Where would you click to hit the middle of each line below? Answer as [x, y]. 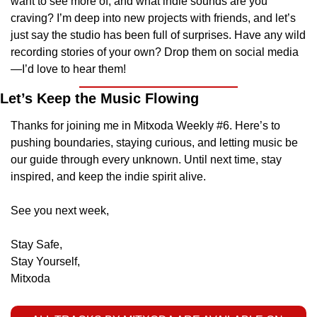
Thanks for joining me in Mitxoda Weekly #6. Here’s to [145, 126]
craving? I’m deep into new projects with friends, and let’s [153, 18]
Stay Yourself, [45, 262]
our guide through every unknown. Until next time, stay [146, 160]
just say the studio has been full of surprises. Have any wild [158, 35]
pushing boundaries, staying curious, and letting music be [154, 143]
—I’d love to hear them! [68, 69]
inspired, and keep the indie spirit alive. [108, 177]
